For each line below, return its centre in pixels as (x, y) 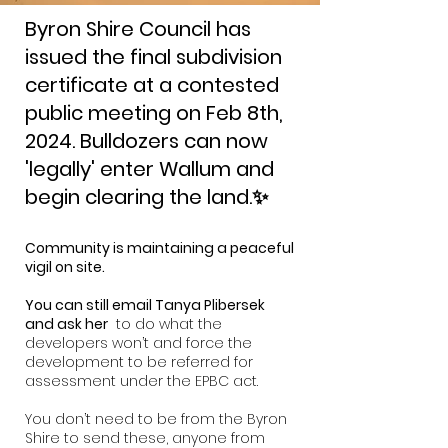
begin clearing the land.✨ (146, 197)
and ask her (66, 324)
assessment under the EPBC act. (141, 381)
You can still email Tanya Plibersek (145, 305)
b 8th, (256, 113)
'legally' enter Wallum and (149, 169)
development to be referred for (139, 362)
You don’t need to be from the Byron (156, 419)
